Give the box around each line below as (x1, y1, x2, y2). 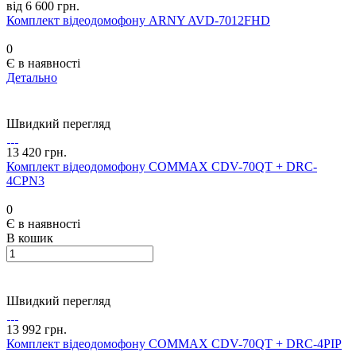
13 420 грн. (6, 145, 67, 160)
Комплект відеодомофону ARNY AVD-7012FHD (6, 14, 270, 28)
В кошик (6, 231, 53, 246)
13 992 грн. (6, 323, 67, 337)
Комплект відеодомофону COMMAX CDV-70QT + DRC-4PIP (6, 337, 342, 351)
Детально (6, 71, 57, 85)
